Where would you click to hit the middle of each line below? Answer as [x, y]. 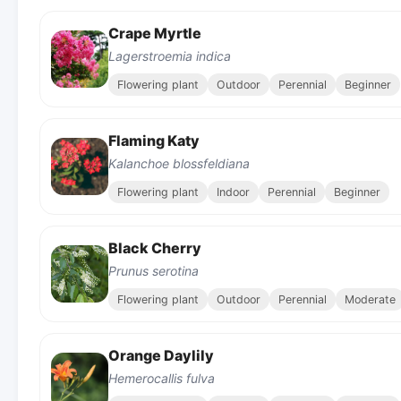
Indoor [233, 192]
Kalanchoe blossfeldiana [179, 163]
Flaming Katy [154, 140]
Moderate [370, 299]
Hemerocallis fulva [162, 378]
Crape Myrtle [155, 33]
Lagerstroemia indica [170, 55]
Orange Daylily [161, 355]
